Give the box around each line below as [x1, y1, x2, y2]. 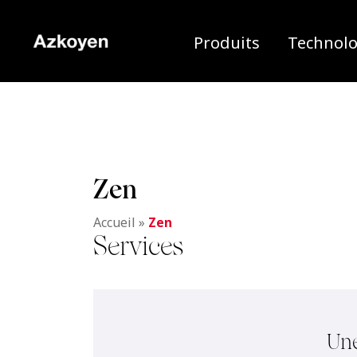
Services [93, 230, 183, 261]
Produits [194, 31, 260, 53]
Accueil [93, 214, 135, 231]
